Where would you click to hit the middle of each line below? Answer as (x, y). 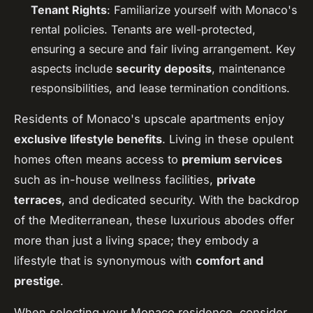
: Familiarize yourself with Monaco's (202, 10)
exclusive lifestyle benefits (88, 139)
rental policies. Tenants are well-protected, (143, 30)
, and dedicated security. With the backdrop (180, 200)
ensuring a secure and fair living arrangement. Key (163, 49)
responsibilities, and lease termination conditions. (160, 88)
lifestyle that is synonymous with (105, 261)
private (236, 180)
